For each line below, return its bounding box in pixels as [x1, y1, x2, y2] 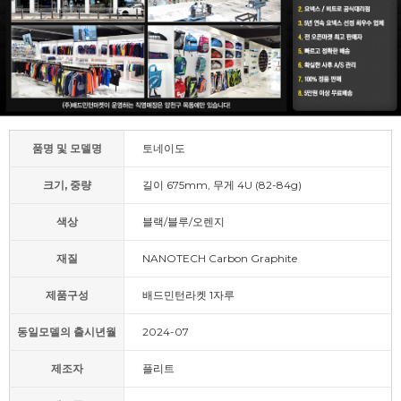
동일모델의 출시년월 [17, 325, 116, 339]
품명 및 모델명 [31, 141, 102, 156]
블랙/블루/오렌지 [142, 215, 225, 229]
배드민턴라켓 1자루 [142, 288, 235, 303]
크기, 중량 [42, 178, 91, 192]
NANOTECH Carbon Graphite [142, 252, 297, 266]
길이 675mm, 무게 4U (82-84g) [142, 178, 302, 192]
